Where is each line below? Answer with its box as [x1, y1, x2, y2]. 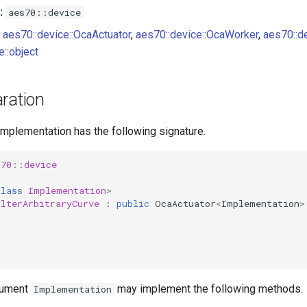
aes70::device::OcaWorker [136, 28, 258, 41]
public [116, 197, 149, 210]
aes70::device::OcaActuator [3, 28, 131, 41]
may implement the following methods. [114, 282, 303, 295]
